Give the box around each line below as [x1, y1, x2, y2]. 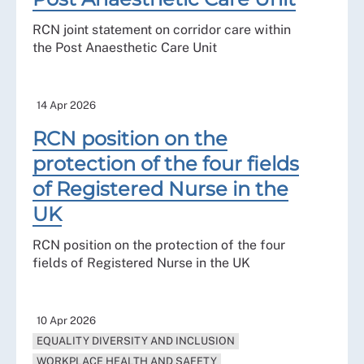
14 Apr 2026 [37, 98, 97, 111]
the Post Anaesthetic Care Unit [32, 39, 217, 55]
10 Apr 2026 [37, 314, 97, 327]
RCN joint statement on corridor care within [32, 21, 291, 37]
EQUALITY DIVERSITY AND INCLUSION [37, 334, 236, 347]
